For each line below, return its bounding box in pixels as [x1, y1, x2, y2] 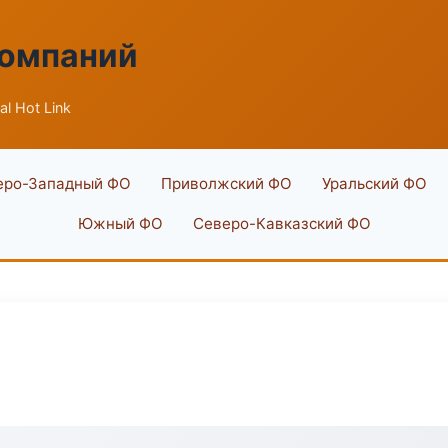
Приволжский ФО [160, 174, 292, 193]
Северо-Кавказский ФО [192, 214, 371, 233]
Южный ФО [77, 214, 163, 233]
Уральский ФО [321, 174, 427, 193]
